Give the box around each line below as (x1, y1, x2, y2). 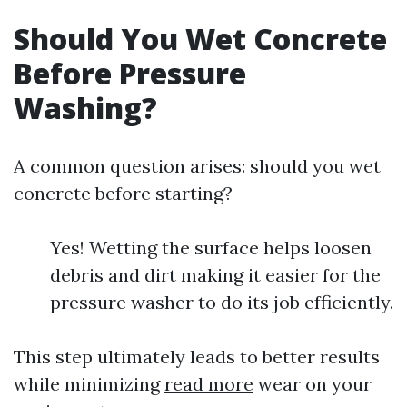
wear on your (253, 372, 372, 395)
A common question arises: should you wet (14, 154, 381, 177)
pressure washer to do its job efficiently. (50, 291, 393, 313)
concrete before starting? (14, 182, 233, 204)
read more (164, 372, 253, 395)
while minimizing (14, 372, 164, 395)
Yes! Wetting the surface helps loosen (50, 236, 372, 259)
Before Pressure (14, 54, 246, 93)
